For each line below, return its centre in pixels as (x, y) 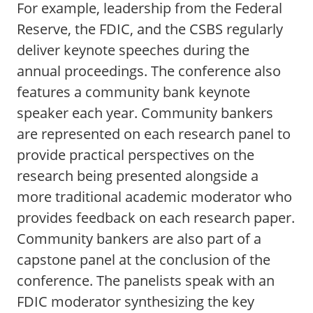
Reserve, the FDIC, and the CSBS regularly (150, 29)
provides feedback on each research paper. (156, 218)
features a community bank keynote (133, 92)
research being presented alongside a (138, 176)
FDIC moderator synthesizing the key (136, 301)
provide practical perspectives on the (136, 155)
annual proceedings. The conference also (149, 71)
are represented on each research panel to (154, 134)
